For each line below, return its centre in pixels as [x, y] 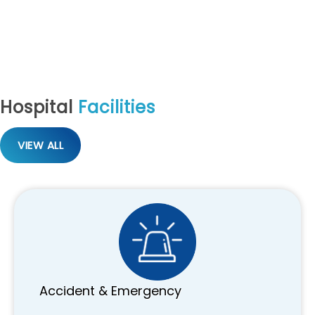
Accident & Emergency [110, 290]
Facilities [117, 107]
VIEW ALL [40, 145]
